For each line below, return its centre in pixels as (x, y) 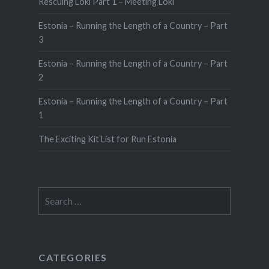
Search (51, 194)
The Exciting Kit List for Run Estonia (107, 139)
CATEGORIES (73, 258)
